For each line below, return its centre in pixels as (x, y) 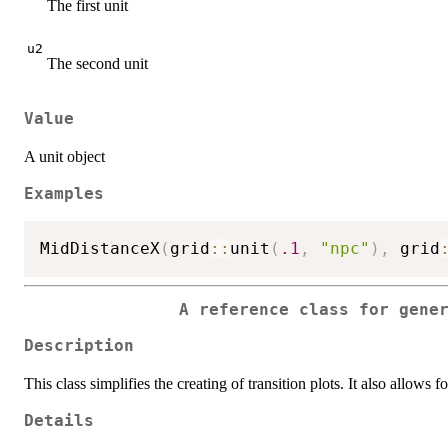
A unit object (64, 157)
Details (59, 421)
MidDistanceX (100, 248)
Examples (64, 194)
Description (79, 346)
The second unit (97, 63)
